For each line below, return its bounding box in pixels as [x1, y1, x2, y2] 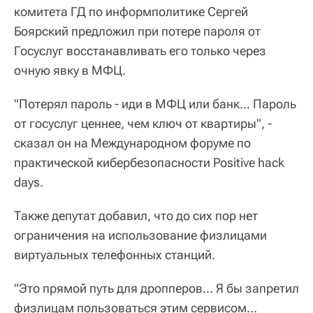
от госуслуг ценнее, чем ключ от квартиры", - [14, 115, 272, 131]
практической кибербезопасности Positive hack [14, 154, 284, 170]
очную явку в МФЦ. [14, 62, 126, 78]
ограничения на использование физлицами [14, 227, 267, 242]
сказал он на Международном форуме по [14, 135, 251, 150]
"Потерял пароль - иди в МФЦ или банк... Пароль [14, 96, 296, 111]
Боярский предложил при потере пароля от [14, 23, 261, 38]
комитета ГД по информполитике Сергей [14, 3, 248, 19]
